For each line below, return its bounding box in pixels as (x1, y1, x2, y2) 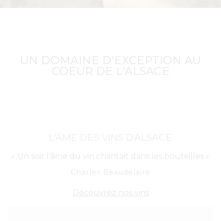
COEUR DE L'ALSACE (51, 64, 170, 78)
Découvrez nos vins (72, 188, 149, 198)
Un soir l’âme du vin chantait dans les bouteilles (15, 151, 206, 161)
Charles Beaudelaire (71, 167, 150, 177)
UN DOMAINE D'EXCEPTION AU (20, 53, 201, 68)
